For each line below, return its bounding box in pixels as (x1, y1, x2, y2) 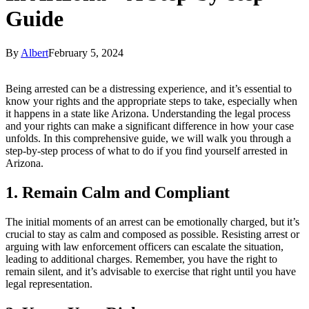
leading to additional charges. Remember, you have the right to (6, 252, 277, 265)
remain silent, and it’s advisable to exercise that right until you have (6, 265, 296, 277)
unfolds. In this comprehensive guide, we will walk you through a (6, 132, 291, 144)
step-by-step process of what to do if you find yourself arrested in (6, 144, 288, 157)
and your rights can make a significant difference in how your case (6, 119, 294, 132)
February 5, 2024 (48, 46, 123, 59)
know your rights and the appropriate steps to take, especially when (6, 94, 297, 107)
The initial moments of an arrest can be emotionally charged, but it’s (6, 215, 299, 228)
